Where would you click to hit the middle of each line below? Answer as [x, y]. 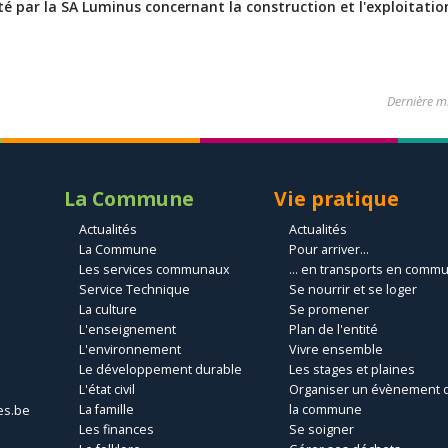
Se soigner [321, 430]
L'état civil [107, 390]
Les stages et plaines [352, 370]
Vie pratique [336, 199]
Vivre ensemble [336, 350]
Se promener [329, 310]
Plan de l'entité [333, 330]
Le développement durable [160, 370]
